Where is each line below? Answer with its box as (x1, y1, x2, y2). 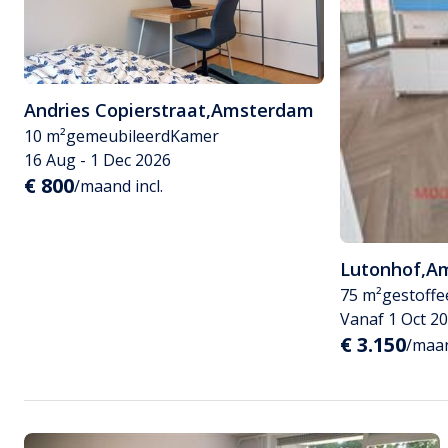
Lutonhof (340, 257, 421, 282)
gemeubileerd (66, 125, 170, 147)
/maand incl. (74, 175, 163, 197)
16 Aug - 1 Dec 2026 (24, 149, 171, 171)
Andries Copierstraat (24, 98, 206, 122)
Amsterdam (211, 98, 314, 122)
